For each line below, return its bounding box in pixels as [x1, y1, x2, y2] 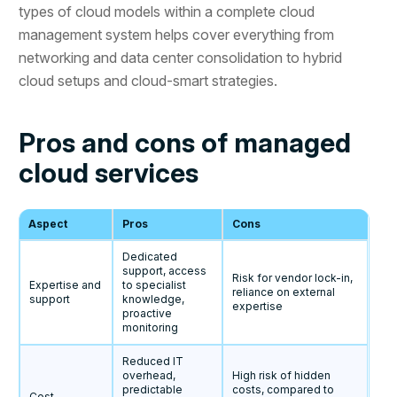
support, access [122, 264, 207, 278]
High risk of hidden [232, 369, 331, 383]
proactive [122, 307, 173, 321]
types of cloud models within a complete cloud [19, 3, 315, 21]
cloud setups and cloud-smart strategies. [19, 72, 278, 90]
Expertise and [29, 278, 102, 292]
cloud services [19, 157, 199, 190]
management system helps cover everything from [19, 26, 335, 44]
